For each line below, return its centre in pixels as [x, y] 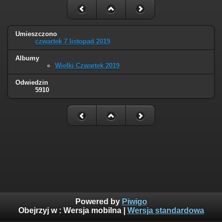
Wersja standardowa [166, 211]
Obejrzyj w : [41, 211]
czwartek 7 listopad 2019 [73, 42]
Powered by [98, 202]
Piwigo [134, 202]
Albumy [27, 58]
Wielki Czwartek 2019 [87, 66]
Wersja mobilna [92, 211]
